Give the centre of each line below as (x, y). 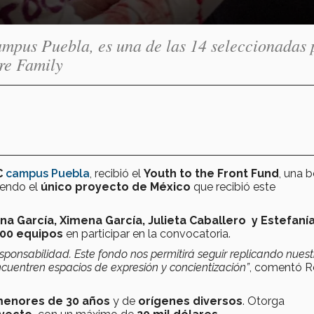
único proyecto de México (116, 186)
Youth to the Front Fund (211, 173)
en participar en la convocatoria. (147, 233)
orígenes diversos (190, 301)
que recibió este (233, 186)
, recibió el (117, 173)
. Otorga (264, 301)
